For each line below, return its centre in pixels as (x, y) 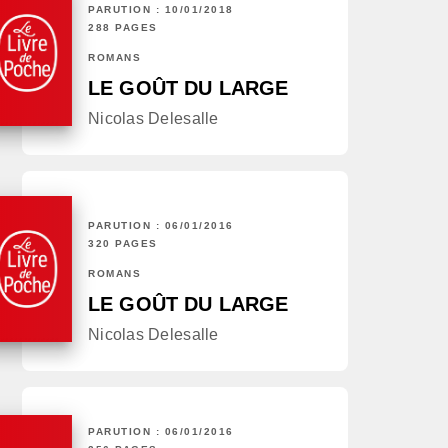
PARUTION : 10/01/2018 (161, 10)
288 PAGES (123, 28)
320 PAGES (123, 244)
